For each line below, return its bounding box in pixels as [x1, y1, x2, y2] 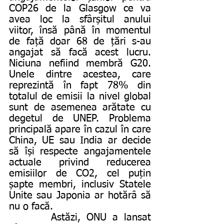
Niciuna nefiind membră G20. [9, 58, 151, 68]
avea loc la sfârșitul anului [9, 14, 151, 24]
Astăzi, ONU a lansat [9, 212, 51, 222]
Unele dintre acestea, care [9, 69, 151, 79]
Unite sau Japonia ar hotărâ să [9, 190, 151, 200]
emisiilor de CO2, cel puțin [9, 168, 151, 178]
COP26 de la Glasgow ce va [9, 3, 151, 13]
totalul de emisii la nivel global [9, 91, 151, 101]
